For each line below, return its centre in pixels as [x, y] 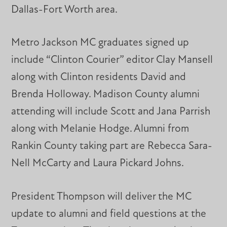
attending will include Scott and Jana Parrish [111, 112]
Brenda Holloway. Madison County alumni [106, 95]
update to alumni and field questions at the [109, 214]
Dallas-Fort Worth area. [65, 10]
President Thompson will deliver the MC [102, 197]
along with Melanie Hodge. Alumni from [100, 129]
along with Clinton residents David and [99, 78]
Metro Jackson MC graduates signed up [100, 43]
